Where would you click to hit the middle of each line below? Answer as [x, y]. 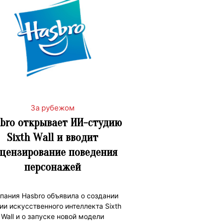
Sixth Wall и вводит [53, 137]
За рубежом [53, 108]
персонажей [53, 167]
